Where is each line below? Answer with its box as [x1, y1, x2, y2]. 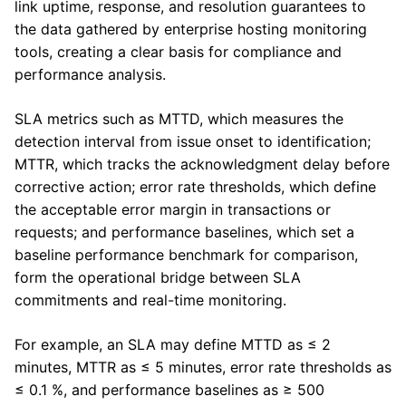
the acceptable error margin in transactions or [14, 200, 331, 219]
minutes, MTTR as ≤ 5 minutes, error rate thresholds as [14, 358, 391, 377]
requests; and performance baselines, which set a [14, 223, 354, 242]
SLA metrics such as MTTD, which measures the [14, 110, 343, 129]
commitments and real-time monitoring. [14, 291, 291, 310]
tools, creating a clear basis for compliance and [14, 43, 342, 62]
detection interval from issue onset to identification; [14, 132, 371, 151]
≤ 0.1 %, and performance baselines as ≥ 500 [14, 381, 324, 400]
